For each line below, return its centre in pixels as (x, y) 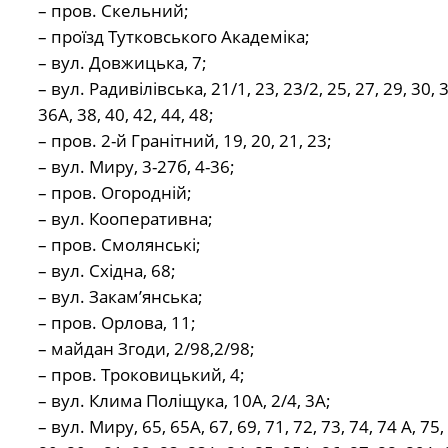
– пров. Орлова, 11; (116, 323)
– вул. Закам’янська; (120, 297)
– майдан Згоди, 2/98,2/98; (146, 349)
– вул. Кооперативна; (125, 219)
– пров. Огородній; (114, 193)
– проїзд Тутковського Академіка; (173, 37)
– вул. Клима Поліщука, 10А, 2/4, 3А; (184, 401)
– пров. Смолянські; (119, 245)
